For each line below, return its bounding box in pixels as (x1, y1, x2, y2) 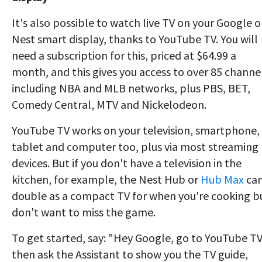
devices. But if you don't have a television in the (12, 155, 242, 170)
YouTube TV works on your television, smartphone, (12, 122, 260, 137)
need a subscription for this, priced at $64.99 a (12, 47, 236, 63)
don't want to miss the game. (12, 204, 156, 219)
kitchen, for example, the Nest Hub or (12, 171, 201, 187)
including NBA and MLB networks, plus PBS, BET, (12, 80, 250, 95)
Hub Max (201, 171, 244, 187)
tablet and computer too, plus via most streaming (12, 139, 258, 154)
